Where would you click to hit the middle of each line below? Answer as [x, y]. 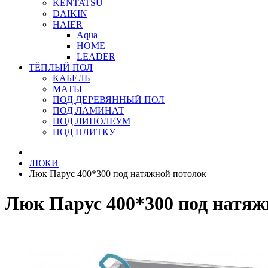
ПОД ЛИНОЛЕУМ [92, 121]
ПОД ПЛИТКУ [84, 132]
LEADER [96, 57]
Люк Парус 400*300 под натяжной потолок [118, 174]
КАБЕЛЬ [71, 78]
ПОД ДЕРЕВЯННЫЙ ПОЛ [109, 100]
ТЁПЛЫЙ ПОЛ [61, 68]
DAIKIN [70, 14]
